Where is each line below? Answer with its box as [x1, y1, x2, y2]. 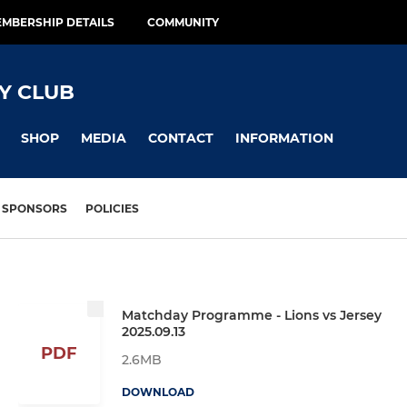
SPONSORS [2, 202, 67, 216]
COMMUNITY [147, 15, 219, 29]
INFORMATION [235, 129, 333, 146]
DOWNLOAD [122, 384, 194, 399]
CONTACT [148, 129, 213, 146]
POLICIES [85, 202, 139, 216]
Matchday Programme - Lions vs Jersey [122, 306, 382, 323]
